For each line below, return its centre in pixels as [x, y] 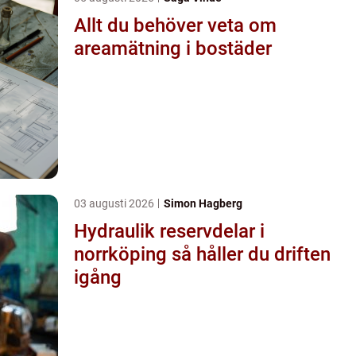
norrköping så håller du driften [123, 254]
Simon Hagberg [203, 203]
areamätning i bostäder [173, 48]
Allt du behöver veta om [175, 25]
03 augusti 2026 [115, 203]
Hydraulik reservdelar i [169, 231]
